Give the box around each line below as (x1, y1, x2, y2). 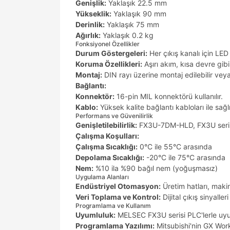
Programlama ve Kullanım (75, 202, 151, 209)
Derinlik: (75, 20, 105, 29)
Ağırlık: (75, 31, 101, 40)
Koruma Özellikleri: (75, 60, 142, 68)
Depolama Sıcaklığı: (75, 153, 144, 162)
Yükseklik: (75, 9, 111, 18)
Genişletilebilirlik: (75, 121, 137, 129)
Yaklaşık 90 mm (111, 9, 166, 18)
